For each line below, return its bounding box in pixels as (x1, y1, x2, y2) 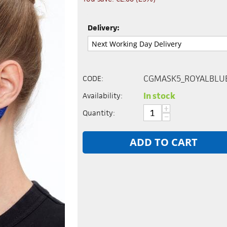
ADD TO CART (130, 135, 198, 149)
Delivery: (88, 22, 120, 32)
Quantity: (83, 108, 116, 118)
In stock (143, 90, 176, 102)
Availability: (83, 91, 123, 101)
